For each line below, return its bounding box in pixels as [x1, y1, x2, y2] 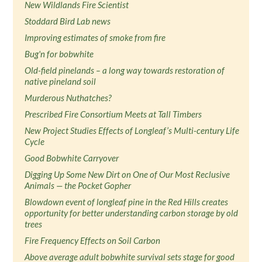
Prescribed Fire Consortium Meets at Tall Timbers [25, 109, 202, 119]
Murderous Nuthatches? [25, 92, 112, 103]
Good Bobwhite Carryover [25, 153, 119, 163]
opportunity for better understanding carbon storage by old [25, 208, 239, 218]
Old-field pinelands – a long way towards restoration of [25, 65, 225, 75]
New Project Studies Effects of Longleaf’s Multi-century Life [25, 125, 240, 136]
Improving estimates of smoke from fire [25, 32, 166, 43]
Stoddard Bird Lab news [25, 16, 111, 26]
